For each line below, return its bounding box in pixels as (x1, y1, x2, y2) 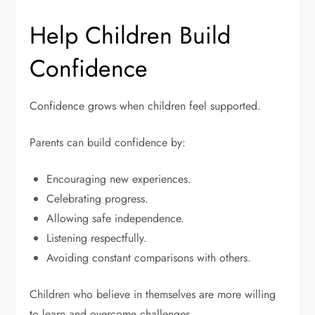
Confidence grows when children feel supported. (30, 98, 262, 115)
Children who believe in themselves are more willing (30, 286, 276, 303)
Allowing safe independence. (46, 210, 185, 227)
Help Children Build (30, 18, 231, 53)
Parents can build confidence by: (30, 134, 186, 151)
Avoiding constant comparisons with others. (46, 250, 252, 266)
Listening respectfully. (46, 230, 148, 247)
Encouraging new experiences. (46, 171, 192, 188)
